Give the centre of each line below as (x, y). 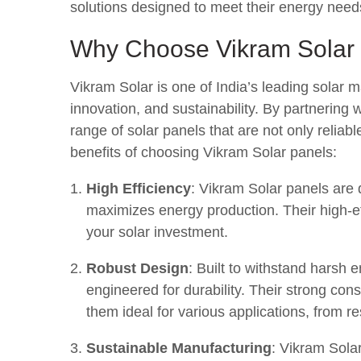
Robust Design (137, 268)
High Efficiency (139, 189)
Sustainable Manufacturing (179, 348)
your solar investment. (157, 232)
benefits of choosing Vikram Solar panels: (203, 152)
